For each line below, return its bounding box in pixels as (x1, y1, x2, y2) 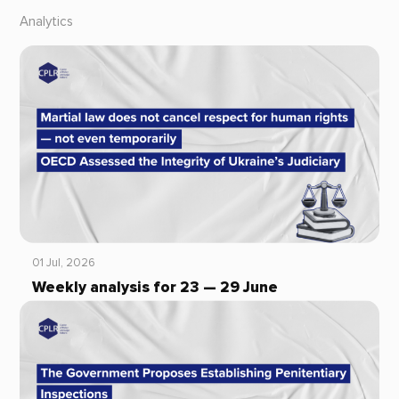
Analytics (19, 13, 73, 31)
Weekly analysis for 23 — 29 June (31, 278, 278, 297)
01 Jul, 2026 (31, 256, 95, 271)
